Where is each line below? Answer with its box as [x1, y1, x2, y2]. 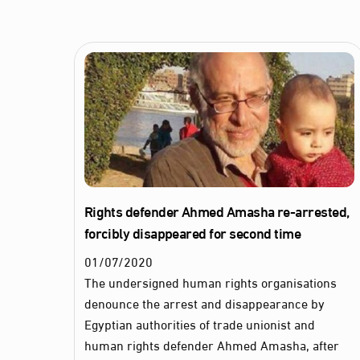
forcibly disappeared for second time [84, 219, 301, 247]
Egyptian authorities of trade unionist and [84, 312, 315, 336]
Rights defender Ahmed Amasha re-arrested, [84, 197, 350, 225]
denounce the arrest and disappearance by [84, 291, 325, 315]
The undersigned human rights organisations [84, 270, 337, 294]
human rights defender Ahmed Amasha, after [84, 333, 339, 357]
